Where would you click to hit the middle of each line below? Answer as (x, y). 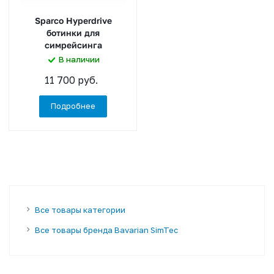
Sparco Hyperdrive (73, 20)
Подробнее (73, 106)
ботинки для (73, 32)
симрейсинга (73, 45)
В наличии (79, 59)
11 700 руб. (71, 80)
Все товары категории (80, 209)
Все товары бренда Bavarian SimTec (106, 230)
